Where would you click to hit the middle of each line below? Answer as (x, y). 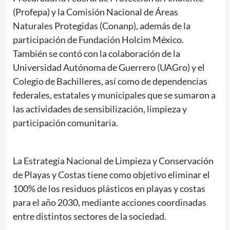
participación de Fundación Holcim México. (98, 39)
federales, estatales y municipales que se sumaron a (114, 95)
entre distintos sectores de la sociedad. (90, 216)
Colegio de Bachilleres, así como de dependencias (110, 81)
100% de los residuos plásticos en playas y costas (109, 188)
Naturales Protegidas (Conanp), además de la (102, 25)
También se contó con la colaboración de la (97, 53)
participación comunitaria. (65, 122)
